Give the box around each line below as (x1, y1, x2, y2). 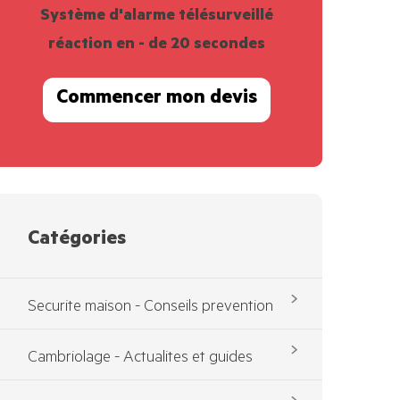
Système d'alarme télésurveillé (40, 7, 274, 26)
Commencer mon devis (56, 88, 258, 111)
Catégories (27, 229, 126, 251)
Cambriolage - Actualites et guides (27, 349, 253, 368)
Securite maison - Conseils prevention (27, 298, 273, 317)
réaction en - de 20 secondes (48, 36, 266, 54)
